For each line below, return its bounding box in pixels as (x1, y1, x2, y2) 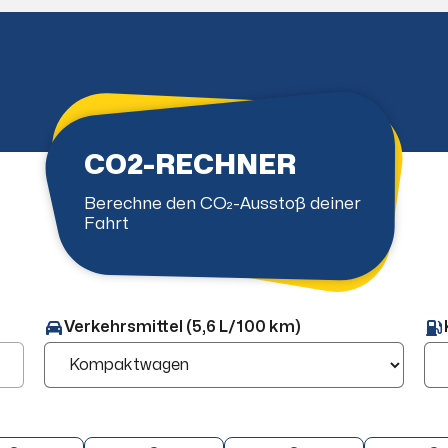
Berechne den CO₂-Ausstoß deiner (84, 196, 361, 213)
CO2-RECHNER (84, 152, 296, 180)
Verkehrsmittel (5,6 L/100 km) (64, 319, 301, 336)
